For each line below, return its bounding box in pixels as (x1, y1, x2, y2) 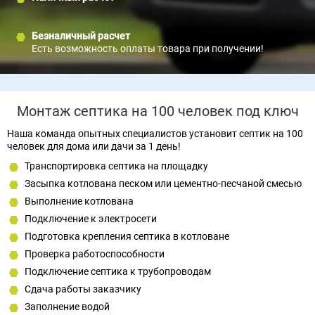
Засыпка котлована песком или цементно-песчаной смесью (25, 178, 302, 189)
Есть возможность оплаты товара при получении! (32, 43, 264, 54)
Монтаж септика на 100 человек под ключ (16, 103, 299, 120)
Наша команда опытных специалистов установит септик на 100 (7, 128, 303, 139)
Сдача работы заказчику (25, 283, 141, 295)
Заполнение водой (25, 301, 110, 312)
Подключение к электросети (25, 213, 157, 224)
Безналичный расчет (32, 30, 130, 41)
